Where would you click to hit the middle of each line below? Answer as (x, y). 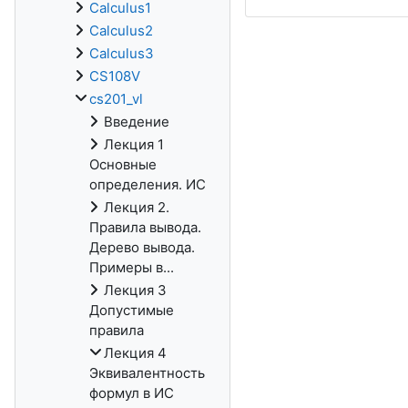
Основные (123, 164)
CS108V (115, 76)
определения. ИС (148, 184)
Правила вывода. (145, 227)
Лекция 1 (134, 144)
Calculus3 (122, 53)
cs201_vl (116, 99)
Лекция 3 (135, 290)
